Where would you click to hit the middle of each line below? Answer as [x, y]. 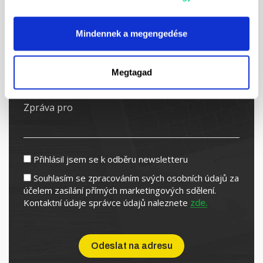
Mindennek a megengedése [131, 33]
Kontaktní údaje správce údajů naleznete [107, 203]
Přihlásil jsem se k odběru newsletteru [111, 159]
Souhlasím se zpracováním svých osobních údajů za [136, 178]
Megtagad [131, 72]
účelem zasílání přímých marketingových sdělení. [120, 190]
